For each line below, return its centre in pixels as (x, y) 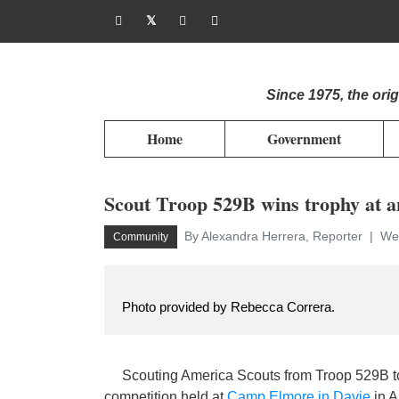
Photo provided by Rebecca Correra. (230, 307)
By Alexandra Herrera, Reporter (275, 236)
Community (141, 237)
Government (305, 138)
